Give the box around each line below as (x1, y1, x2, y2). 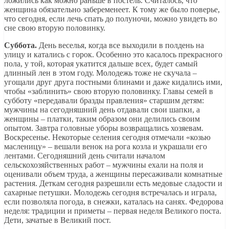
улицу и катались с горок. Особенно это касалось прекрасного (4, 50, 222, 59)
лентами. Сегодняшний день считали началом (4, 151, 165, 160)
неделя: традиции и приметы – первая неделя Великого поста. (4, 206, 221, 215)
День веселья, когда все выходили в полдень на (37, 40, 204, 50)
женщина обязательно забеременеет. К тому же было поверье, (4, 5, 220, 14)
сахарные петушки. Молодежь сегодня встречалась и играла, (4, 188, 217, 197)
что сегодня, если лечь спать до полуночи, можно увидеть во (4, 14, 217, 23)
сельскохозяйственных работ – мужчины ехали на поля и (4, 160, 203, 169)
